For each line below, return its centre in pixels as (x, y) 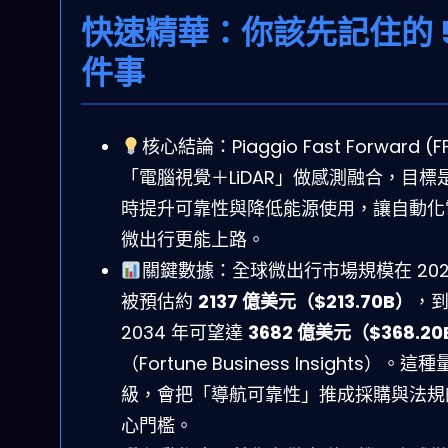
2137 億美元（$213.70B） (305, 302)
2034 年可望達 (184, 333)
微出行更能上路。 (193, 240)
